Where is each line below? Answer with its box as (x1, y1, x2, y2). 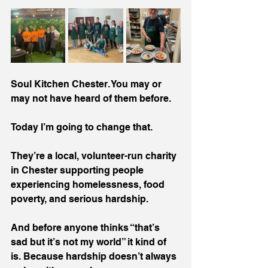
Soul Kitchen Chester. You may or (11, 78, 164, 90)
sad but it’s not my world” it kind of (11, 236, 169, 248)
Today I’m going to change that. (11, 121, 153, 133)
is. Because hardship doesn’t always (11, 251, 179, 262)
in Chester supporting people (11, 165, 146, 176)
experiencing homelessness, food (11, 179, 167, 190)
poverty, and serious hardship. (11, 193, 148, 205)
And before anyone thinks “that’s (11, 222, 162, 233)
